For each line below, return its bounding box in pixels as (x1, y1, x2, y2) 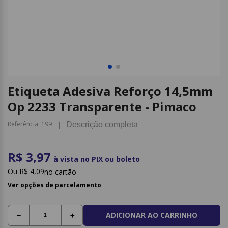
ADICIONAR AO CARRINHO (106, 210, 197, 220)
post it (131, 31, 150, 40)
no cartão (44, 166, 76, 177)
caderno (131, 13, 157, 22)
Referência (8, 120, 38, 128)
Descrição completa (66, 120, 138, 129)
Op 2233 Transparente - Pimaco (8, 98, 196, 115)
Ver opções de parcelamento (8, 181, 101, 189)
